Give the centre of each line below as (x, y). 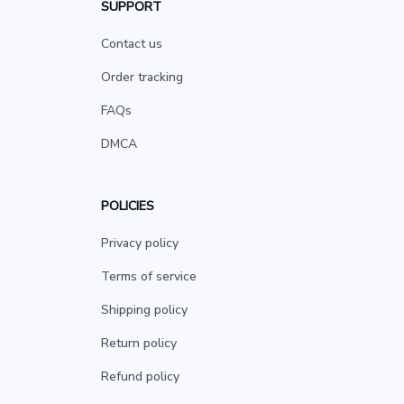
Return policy (139, 343)
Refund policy (140, 376)
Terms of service (149, 276)
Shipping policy (144, 310)
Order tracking (142, 77)
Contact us (132, 44)
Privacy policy (140, 243)
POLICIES (128, 206)
